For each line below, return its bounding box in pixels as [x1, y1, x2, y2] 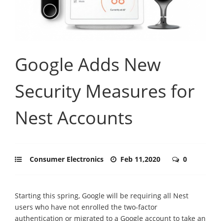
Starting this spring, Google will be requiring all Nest [15, 190, 188, 200]
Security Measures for [15, 78, 195, 103]
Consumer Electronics [30, 154, 104, 164]
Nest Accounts [15, 105, 133, 130]
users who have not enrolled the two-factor [15, 202, 157, 212]
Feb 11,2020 [120, 154, 162, 164]
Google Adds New [15, 52, 161, 76]
